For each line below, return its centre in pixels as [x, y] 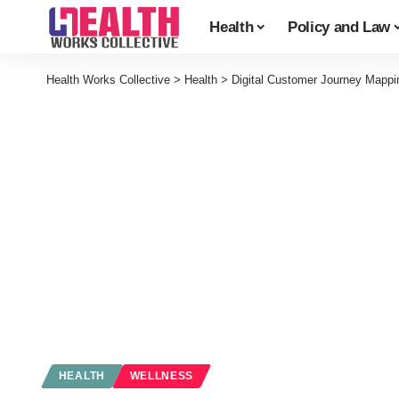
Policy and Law [339, 27]
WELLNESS [162, 376]
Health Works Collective [108, 80]
